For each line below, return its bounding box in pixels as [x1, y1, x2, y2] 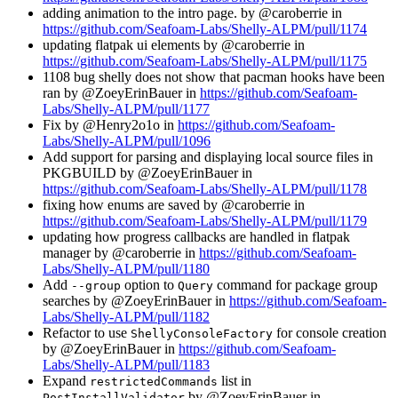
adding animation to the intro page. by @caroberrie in [43, 4, 342, 20]
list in [218, 372, 251, 388]
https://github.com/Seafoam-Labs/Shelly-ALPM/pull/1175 [43, 52, 367, 68]
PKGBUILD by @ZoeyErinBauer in [43, 164, 252, 180]
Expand [43, 372, 90, 388]
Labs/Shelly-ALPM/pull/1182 [43, 308, 210, 324]
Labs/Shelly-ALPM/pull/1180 [43, 260, 210, 276]
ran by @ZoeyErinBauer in [43, 84, 200, 100]
